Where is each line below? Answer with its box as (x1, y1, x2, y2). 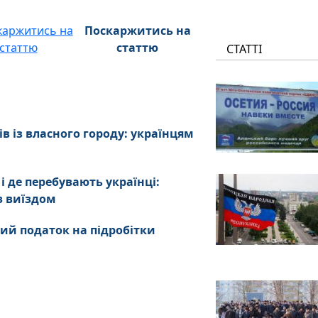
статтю (116, 39, 159, 55)
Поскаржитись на (84, 22, 191, 38)
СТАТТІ (226, 41, 263, 57)
